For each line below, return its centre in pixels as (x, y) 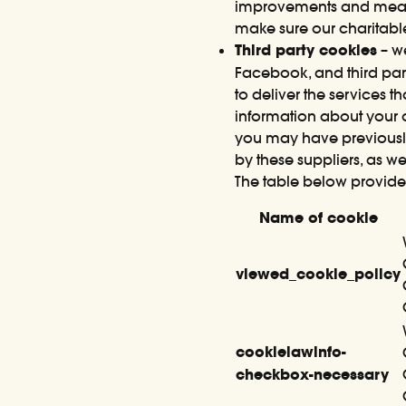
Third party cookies (306, 50)
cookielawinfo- (291, 352)
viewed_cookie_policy (319, 274)
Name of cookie (318, 218)
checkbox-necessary (313, 375)
